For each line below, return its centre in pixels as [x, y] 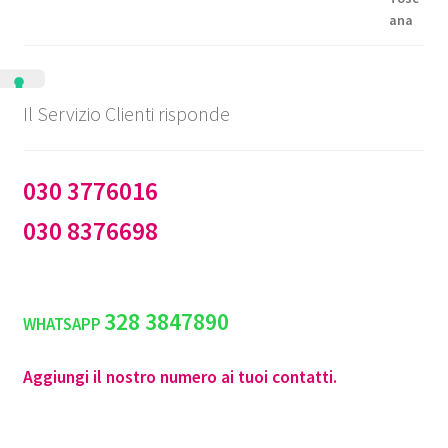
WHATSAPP [63, 323]
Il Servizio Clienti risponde [126, 114]
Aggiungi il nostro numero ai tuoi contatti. [179, 376]
